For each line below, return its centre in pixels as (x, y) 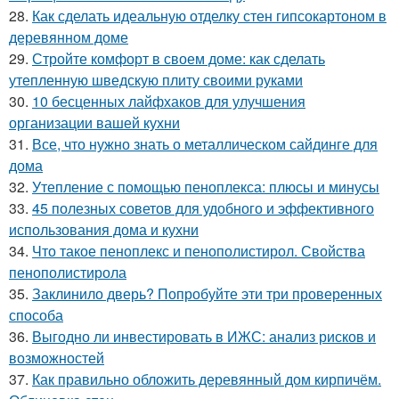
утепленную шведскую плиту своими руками (156, 79)
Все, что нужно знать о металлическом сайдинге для (205, 143)
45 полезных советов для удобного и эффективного (203, 208)
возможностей (57, 357)
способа (36, 314)
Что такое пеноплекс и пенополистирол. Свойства (199, 250)
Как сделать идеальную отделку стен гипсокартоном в (209, 15)
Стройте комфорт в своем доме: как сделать (179, 58)
